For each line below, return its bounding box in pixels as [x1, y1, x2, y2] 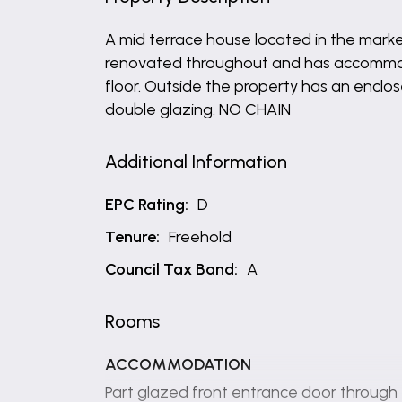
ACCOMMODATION [105, 354, 251, 374]
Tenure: [105, 227, 160, 247]
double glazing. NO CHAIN [105, 100, 291, 119]
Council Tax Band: [105, 259, 238, 279]
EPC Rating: [105, 195, 188, 214]
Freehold [169, 227, 232, 247]
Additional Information [105, 151, 287, 172]
